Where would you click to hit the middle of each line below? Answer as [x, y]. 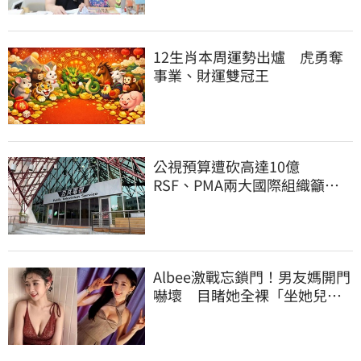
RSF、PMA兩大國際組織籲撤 [246, 185]
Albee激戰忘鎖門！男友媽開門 [252, 276]
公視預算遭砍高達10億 [234, 166]
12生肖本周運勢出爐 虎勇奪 [248, 56]
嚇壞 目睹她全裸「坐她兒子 [247, 295]
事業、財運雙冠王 [211, 75]
